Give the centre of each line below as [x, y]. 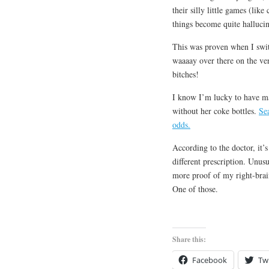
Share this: [189, 239]
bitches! [186, 74]
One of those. [195, 189]
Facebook [210, 260]
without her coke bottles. [216, 110]
